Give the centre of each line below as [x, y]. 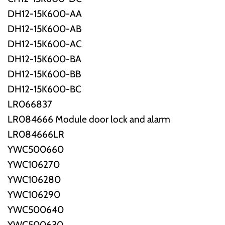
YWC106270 [34, 164]
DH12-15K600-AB [44, 28]
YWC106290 [34, 194]
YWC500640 [36, 209]
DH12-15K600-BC [44, 89]
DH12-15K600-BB [44, 74]
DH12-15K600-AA [45, 13]
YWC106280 [34, 179]
